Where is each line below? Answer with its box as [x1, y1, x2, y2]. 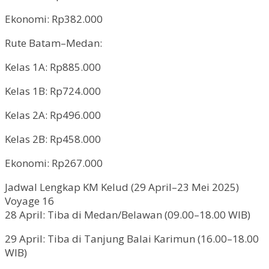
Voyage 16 [5, 193, 54, 208]
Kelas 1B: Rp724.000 [5, 83, 101, 98]
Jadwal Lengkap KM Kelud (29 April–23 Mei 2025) [5, 180, 239, 194]
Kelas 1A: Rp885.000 [5, 59, 101, 74]
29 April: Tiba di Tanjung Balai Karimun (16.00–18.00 [5, 231, 259, 246]
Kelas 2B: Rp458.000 [5, 131, 101, 146]
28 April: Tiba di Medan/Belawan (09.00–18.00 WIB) [5, 207, 250, 222]
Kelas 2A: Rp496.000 [5, 107, 101, 122]
